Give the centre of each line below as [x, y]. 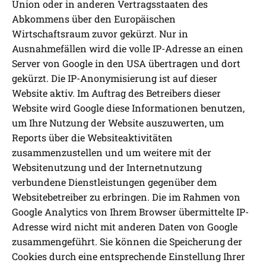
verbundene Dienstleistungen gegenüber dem [114, 182]
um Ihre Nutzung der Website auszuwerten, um [118, 123]
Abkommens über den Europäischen [94, 19]
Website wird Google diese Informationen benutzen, [128, 108]
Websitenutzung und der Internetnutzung [107, 167]
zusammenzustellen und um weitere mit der [112, 153]
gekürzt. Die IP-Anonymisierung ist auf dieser [115, 78]
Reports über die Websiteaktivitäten [92, 138]
